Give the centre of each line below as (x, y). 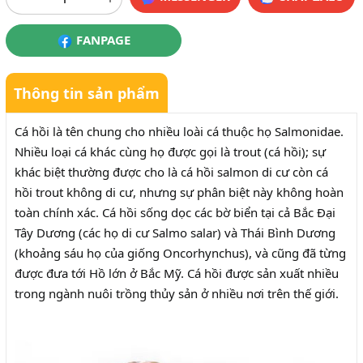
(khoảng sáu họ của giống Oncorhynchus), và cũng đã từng (180, 252)
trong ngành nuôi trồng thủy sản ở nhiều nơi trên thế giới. (177, 293)
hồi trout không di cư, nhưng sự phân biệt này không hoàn (179, 192)
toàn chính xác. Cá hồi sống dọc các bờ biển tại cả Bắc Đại (175, 212)
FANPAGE (102, 40)
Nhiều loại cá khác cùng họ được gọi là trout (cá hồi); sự (170, 151)
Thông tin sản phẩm (87, 93)
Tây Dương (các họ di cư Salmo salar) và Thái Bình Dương (175, 232)
